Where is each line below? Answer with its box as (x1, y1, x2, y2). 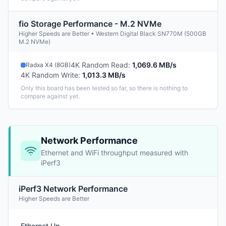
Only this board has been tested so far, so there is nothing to (21, 84, 188, 92)
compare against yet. (21, 92, 80, 100)
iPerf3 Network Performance (19, 184, 128, 194)
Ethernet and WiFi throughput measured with (41, 148, 188, 157)
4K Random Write (21, 71, 78, 79)
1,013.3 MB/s (82, 71, 126, 79)
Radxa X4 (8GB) (26, 61, 71, 69)
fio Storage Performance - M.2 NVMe (19, 19, 161, 29)
